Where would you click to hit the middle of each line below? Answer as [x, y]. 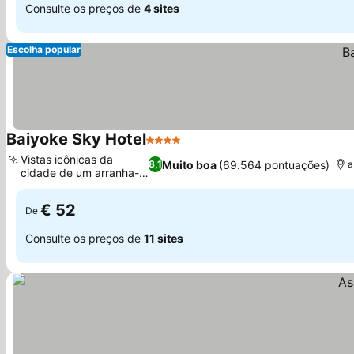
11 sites [164, 238]
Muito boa [190, 164]
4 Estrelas [175, 148]
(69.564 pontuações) [275, 164]
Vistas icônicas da [67, 159]
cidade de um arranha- [80, 173]
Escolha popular [44, 49]
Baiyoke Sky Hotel [76, 139]
